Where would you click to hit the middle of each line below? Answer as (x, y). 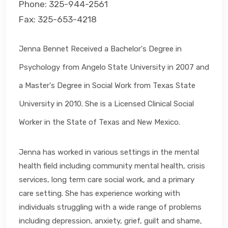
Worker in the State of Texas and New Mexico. (99, 122)
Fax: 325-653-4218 (58, 19)
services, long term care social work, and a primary (107, 179)
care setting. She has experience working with (99, 193)
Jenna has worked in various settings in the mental (109, 152)
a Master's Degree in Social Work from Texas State (107, 85)
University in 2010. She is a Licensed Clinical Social (106, 104)
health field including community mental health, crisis (112, 166)
